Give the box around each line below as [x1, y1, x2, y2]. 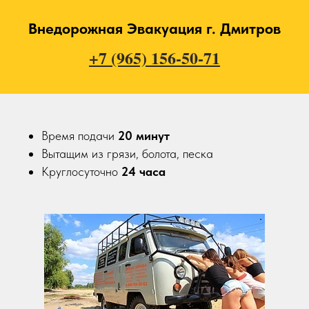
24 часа [121, 164, 166, 179]
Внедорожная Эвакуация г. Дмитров [28, 19, 281, 37]
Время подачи [41, 128, 118, 143]
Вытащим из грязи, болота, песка [41, 146, 213, 161]
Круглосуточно [41, 164, 121, 179]
